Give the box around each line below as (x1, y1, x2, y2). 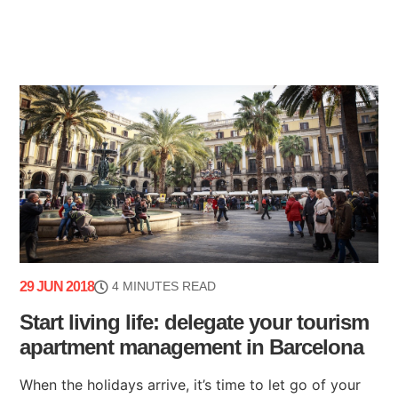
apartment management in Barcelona (20, 335, 364, 360)
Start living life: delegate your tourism (20, 310, 370, 335)
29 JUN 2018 (20, 279, 95, 295)
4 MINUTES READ (112, 279, 217, 294)
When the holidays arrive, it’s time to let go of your (20, 376, 362, 394)
